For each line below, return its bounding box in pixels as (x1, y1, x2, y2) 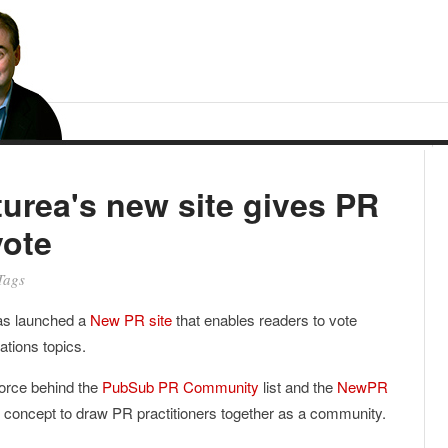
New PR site (90, 309, 172, 330)
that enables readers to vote (172, 309, 357, 330)
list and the (259, 376, 337, 397)
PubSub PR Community (102, 376, 259, 397)
